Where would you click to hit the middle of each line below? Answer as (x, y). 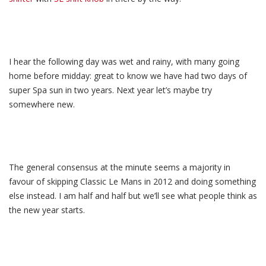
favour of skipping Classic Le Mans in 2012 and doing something (132, 181)
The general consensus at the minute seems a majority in (120, 167)
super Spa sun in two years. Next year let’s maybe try (110, 90)
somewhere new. (42, 104)
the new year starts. (47, 210)
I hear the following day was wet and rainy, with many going (124, 61)
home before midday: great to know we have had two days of (128, 76)
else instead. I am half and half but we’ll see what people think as (133, 196)
